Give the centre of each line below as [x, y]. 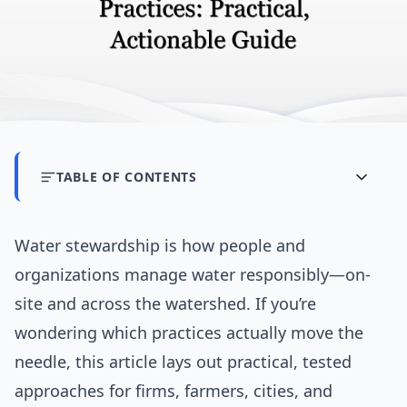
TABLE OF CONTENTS [127, 177]
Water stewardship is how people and [160, 246]
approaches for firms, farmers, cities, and [174, 391]
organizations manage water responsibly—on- [193, 275]
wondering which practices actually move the [189, 333]
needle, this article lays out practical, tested [183, 362]
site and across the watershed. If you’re [165, 304]
